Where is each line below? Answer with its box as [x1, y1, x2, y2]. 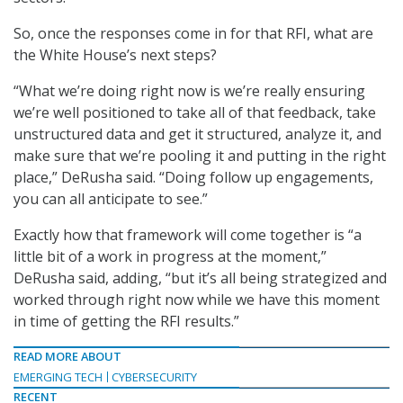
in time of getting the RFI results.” [13, 311, 239, 332]
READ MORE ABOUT [13, 348, 121, 365]
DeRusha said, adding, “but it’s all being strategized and [13, 268, 387, 289]
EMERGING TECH [13, 369, 103, 386]
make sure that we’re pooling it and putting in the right [13, 146, 386, 166]
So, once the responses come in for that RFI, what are [13, 23, 373, 44]
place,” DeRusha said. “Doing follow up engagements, [13, 167, 373, 188]
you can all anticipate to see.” [13, 189, 208, 210]
